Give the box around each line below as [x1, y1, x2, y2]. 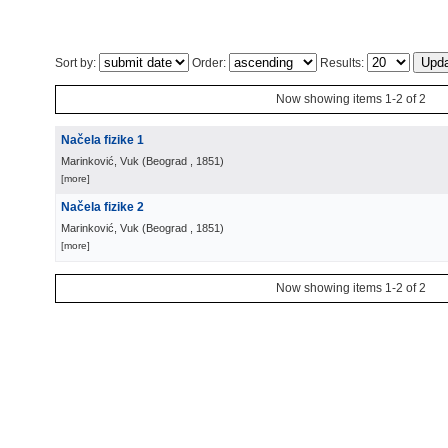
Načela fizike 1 [61, 133, 144, 147]
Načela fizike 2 [61, 200, 144, 214]
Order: [189, 56, 229, 70]
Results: [317, 56, 367, 70]
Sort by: [55, 56, 99, 70]
